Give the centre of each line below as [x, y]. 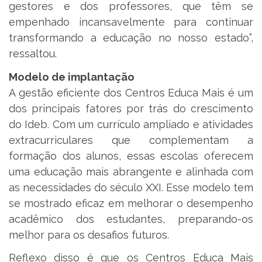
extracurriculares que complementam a [131, 140]
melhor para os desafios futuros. [89, 235]
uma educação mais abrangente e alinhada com [131, 171]
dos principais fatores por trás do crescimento [131, 108]
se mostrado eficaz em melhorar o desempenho [131, 203]
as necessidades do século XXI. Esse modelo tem [131, 187]
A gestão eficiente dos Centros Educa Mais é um [131, 92]
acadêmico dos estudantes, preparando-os [131, 219]
